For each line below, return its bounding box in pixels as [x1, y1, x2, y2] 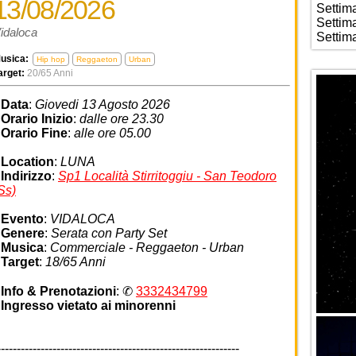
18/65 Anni [45, 255, 106, 269]
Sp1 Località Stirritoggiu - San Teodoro [58, 169, 277, 184]
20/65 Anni [27, 68, 73, 79]
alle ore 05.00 [74, 126, 151, 141]
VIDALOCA [50, 212, 115, 226]
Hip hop [37, 55, 65, 64]
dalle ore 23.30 [79, 112, 164, 126]
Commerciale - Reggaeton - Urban [50, 241, 244, 255]
